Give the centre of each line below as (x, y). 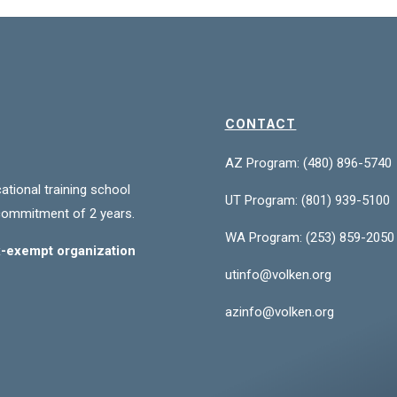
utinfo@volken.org (278, 274)
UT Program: (263, 200)
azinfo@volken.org (279, 311)
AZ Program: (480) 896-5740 (308, 163)
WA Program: (265, 237)
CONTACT (261, 123)
